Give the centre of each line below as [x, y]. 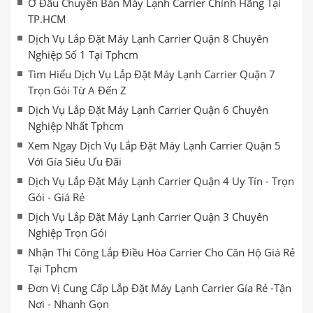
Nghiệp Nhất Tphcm [76, 126]
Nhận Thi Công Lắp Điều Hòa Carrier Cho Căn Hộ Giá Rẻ [161, 252]
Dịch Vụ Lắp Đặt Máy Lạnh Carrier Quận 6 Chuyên [148, 110]
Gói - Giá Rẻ [56, 197]
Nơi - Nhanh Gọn [68, 304]
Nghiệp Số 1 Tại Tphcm [83, 54]
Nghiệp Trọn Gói [67, 233]
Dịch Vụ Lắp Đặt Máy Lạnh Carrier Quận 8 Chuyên [148, 38]
